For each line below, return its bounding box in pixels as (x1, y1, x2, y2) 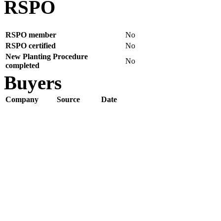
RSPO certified (5, 41, 56, 50)
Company (5, 95, 38, 104)
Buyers (4, 72, 62, 93)
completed (5, 61, 39, 70)
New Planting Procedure (5, 52, 88, 61)
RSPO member (5, 31, 56, 39)
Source (57, 95, 80, 104)
